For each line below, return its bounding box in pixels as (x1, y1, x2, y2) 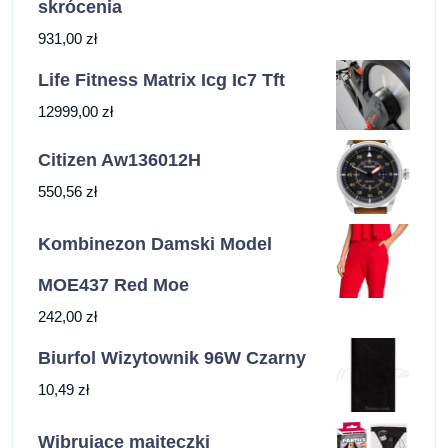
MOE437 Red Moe (38, 275, 189, 296)
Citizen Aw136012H (38, 149, 201, 170)
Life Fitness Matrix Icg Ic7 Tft (38, 69, 285, 90)
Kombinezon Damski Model (38, 234, 272, 255)
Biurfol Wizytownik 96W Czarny (38, 348, 306, 369)
